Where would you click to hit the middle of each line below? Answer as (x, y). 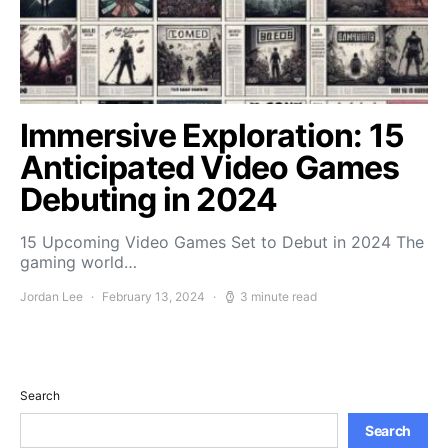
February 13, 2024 (153, 296)
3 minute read (278, 296)
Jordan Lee (51, 296)
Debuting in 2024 (149, 199)
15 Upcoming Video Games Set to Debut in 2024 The (222, 242)
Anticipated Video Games (210, 167)
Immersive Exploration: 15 (212, 135)
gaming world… (78, 262)
